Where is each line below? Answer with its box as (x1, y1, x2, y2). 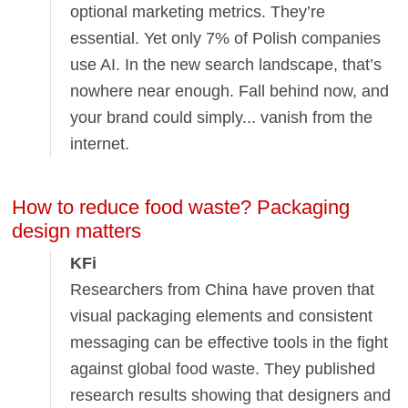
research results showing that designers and (70, 386, 392, 405)
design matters (12, 219, 142, 242)
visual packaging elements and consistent (70, 307, 373, 326)
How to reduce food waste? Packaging (12, 195, 351, 219)
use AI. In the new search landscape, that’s (70, 56, 382, 75)
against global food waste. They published (70, 360, 376, 379)
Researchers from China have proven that (70, 280, 375, 300)
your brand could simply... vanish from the (70, 108, 373, 127)
